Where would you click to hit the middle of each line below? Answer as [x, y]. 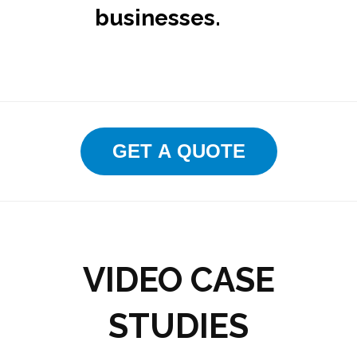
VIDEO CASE [178, 280]
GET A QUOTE [178, 151]
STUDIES [178, 326]
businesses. [158, 18]
